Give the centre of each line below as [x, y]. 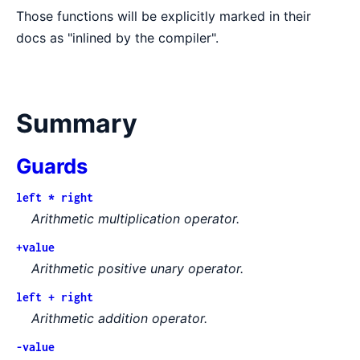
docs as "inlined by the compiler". [117, 37]
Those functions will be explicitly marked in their [164, 16]
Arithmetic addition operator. [120, 319]
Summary [77, 123]
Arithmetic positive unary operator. [138, 269]
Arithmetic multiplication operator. [136, 219]
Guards [52, 166]
